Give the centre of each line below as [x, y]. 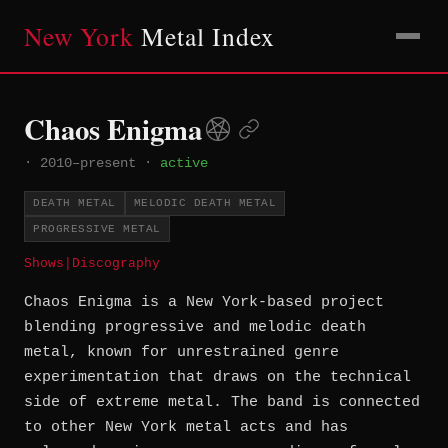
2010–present [88, 163]
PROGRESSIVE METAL [97, 228]
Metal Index [204, 36]
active [184, 163]
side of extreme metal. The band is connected [222, 402]
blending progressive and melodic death [195, 327]
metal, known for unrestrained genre [181, 352]
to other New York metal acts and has [186, 427]
